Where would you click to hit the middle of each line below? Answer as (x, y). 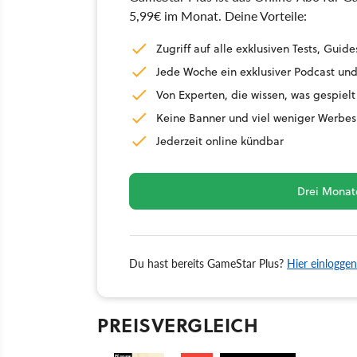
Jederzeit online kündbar (220, 141)
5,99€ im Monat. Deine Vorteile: (218, 15)
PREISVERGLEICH (178, 324)
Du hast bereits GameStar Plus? (208, 263)
